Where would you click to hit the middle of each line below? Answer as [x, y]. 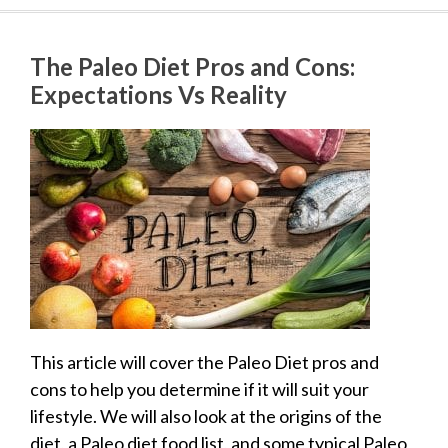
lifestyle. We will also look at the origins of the [206, 415]
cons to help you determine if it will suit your [199, 388]
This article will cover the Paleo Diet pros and [204, 361]
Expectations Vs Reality [158, 94]
